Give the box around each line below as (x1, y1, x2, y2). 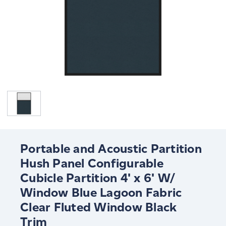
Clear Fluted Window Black (20, 200, 177, 215)
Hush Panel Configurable (20, 156, 163, 171)
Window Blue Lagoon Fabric (20, 185, 182, 200)
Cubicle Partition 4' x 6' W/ (20, 171, 175, 186)
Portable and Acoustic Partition (20, 141, 202, 156)
